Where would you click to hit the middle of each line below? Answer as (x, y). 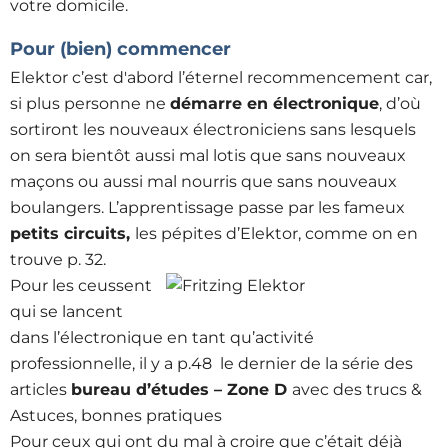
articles (40, 389)
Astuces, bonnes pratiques (116, 415)
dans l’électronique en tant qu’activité (162, 337)
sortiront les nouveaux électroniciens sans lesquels (213, 129)
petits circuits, (72, 233)
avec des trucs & (357, 389)
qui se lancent (66, 311)
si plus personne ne (90, 103)
